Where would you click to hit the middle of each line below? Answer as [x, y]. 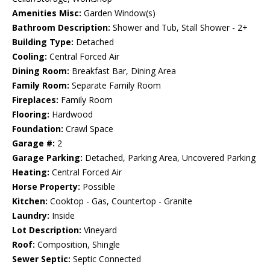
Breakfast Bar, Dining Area [123, 71]
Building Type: [43, 42]
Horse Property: [46, 187]
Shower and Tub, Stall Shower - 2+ [179, 28]
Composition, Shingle [77, 245]
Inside [62, 216]
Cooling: [30, 57]
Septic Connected [106, 259]
